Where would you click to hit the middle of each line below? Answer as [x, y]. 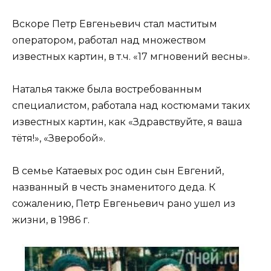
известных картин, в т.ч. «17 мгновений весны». [131, 56]
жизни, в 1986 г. [51, 220]
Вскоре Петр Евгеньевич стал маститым [115, 24]
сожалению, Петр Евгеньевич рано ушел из [124, 203]
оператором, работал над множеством [109, 40]
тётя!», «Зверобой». [59, 138]
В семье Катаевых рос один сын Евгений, [118, 171]
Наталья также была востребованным [107, 89]
